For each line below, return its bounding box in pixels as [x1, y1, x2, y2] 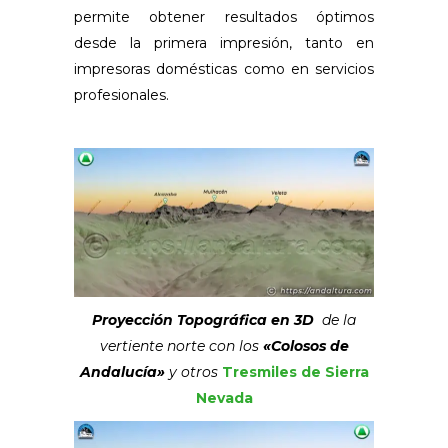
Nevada [195, 389, 253, 408]
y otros [164, 363, 222, 382]
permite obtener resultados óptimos [74, 7, 374, 26]
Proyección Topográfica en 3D [92, 311, 314, 330]
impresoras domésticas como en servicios [74, 59, 374, 78]
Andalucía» [79, 363, 165, 382]
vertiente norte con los [99, 337, 263, 356]
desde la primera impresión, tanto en [74, 33, 374, 52]
